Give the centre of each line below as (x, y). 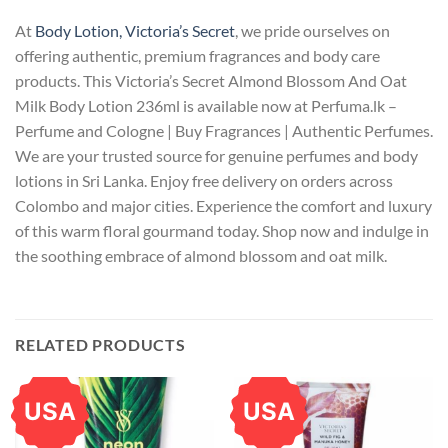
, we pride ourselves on (312, 31)
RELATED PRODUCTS (100, 344)
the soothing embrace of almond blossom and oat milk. (201, 256)
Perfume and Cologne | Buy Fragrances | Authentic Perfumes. (224, 131)
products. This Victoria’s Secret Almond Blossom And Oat (211, 81)
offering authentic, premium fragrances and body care (197, 56)
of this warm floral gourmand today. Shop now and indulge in (222, 231)
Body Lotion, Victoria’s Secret (135, 31)
